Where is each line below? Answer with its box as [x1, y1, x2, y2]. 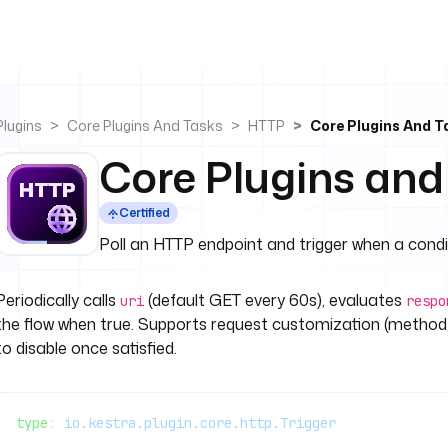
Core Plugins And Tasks [67, 116, 223, 135]
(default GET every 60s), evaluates [144, 289, 406, 311]
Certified [119, 204, 170, 221]
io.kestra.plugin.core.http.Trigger [64, 414, 336, 432]
